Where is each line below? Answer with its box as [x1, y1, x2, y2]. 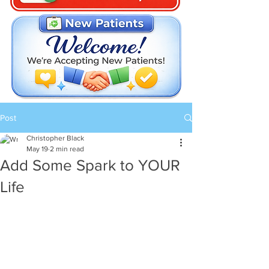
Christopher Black [26, 134, 84, 142]
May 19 [26, 145, 48, 153]
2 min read [50, 145, 84, 153]
